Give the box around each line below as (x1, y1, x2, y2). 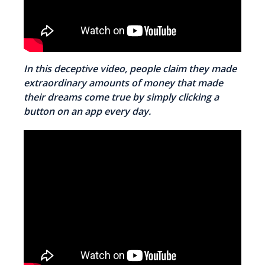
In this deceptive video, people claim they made (24, 62, 237, 76)
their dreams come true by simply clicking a (24, 91, 219, 104)
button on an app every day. (24, 105, 151, 118)
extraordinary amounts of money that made (24, 76, 223, 90)
